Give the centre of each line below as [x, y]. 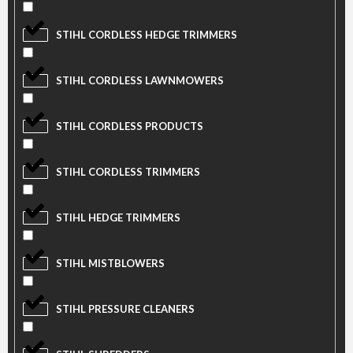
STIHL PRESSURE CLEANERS [125, 309]
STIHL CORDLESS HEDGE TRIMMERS [146, 35]
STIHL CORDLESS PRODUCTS [129, 126]
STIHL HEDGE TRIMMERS [118, 218]
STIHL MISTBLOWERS [110, 264]
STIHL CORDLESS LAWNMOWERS [139, 81]
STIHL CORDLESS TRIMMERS [128, 172]
